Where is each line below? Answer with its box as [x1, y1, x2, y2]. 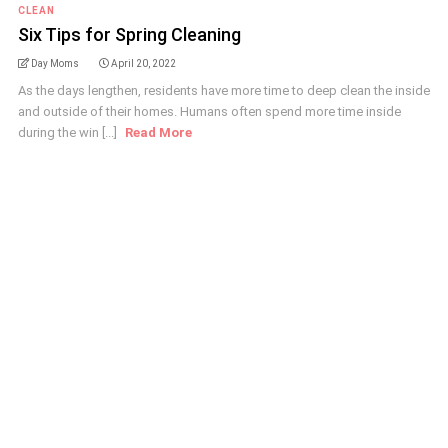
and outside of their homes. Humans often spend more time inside [17, 104, 401, 119]
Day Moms [30, 58, 79, 69]
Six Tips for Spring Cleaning [17, 24, 241, 45]
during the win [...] [17, 125, 120, 140]
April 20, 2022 [110, 58, 176, 69]
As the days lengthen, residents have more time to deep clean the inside [17, 83, 430, 98]
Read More [124, 125, 192, 140]
